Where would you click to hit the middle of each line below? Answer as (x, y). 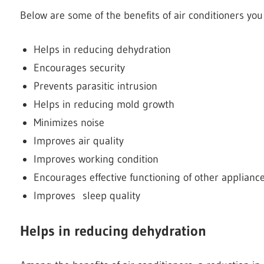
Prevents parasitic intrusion (95, 86)
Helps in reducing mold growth (104, 104)
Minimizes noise (69, 122)
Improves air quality (78, 141)
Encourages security (79, 67)
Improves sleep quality (87, 195)
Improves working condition (96, 159)
